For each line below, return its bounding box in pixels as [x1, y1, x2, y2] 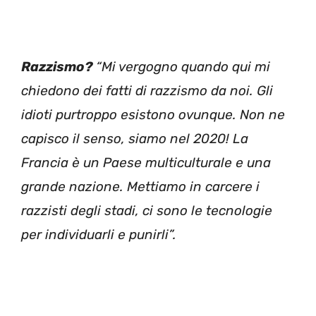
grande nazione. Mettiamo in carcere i [21, 178, 260, 195]
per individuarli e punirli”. [21, 226, 176, 243]
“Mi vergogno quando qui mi [92, 58, 270, 75]
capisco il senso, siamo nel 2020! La [21, 130, 248, 147]
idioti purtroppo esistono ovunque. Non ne [21, 106, 285, 123]
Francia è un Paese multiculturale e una [21, 154, 271, 171]
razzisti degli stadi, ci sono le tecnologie [21, 202, 272, 219]
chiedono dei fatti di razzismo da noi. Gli [21, 82, 273, 99]
